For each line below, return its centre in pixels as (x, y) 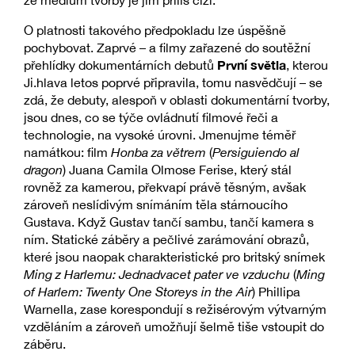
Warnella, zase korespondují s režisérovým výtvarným (175, 309)
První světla (252, 65)
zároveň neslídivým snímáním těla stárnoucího (156, 205)
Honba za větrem (158, 153)
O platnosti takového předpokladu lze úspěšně (155, 31)
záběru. (45, 344)
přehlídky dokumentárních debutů (120, 65)
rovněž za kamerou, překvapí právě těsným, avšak (165, 187)
